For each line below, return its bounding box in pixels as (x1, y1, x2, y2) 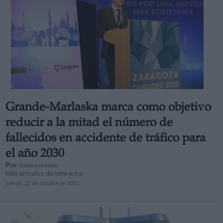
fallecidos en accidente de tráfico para (5, 133, 206, 145)
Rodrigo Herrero (18, 162, 57, 169)
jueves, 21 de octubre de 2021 (5, 180, 79, 186)
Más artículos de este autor (5, 170, 84, 177)
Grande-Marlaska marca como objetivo (5, 102, 211, 114)
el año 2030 (5, 148, 64, 160)
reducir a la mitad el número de (5, 117, 173, 129)
